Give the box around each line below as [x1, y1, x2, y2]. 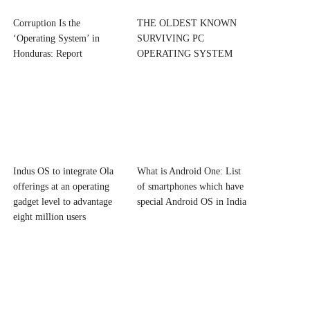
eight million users [13, 212, 86, 223]
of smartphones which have [136, 181, 244, 192]
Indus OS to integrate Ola [13, 166, 114, 177]
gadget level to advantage [13, 197, 113, 208]
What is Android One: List [136, 166, 241, 177]
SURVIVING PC [136, 33, 204, 44]
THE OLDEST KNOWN [136, 17, 237, 28]
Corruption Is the [13, 17, 81, 28]
